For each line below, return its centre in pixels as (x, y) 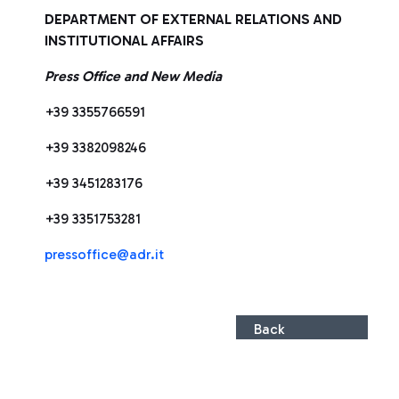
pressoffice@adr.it (104, 254)
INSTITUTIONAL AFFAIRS (124, 41)
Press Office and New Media (133, 76)
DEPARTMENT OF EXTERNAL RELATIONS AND (193, 19)
